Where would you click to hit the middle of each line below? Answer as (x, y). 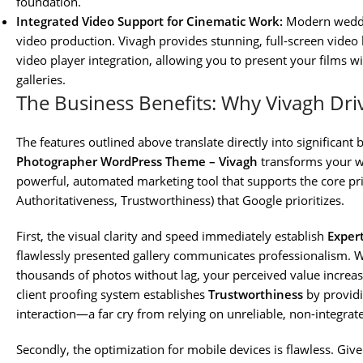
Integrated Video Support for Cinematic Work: (149, 21)
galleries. (41, 80)
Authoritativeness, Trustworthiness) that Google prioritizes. (180, 201)
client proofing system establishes (112, 295)
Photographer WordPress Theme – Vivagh (137, 162)
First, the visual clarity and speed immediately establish (172, 236)
